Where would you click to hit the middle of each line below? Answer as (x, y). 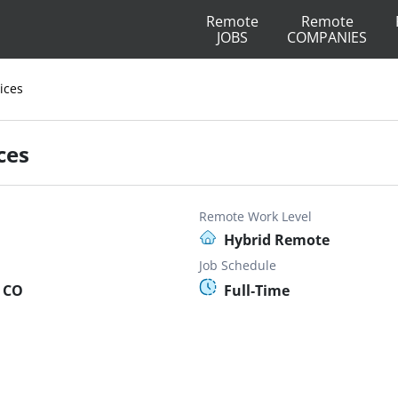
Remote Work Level (255, 216)
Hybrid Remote (277, 240)
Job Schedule (238, 265)
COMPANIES (327, 37)
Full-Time (257, 291)
